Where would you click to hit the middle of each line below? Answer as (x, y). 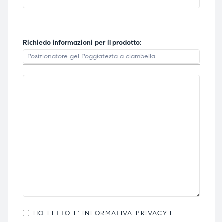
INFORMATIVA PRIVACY (123, 213)
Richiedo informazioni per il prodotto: (82, 43)
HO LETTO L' (56, 213)
